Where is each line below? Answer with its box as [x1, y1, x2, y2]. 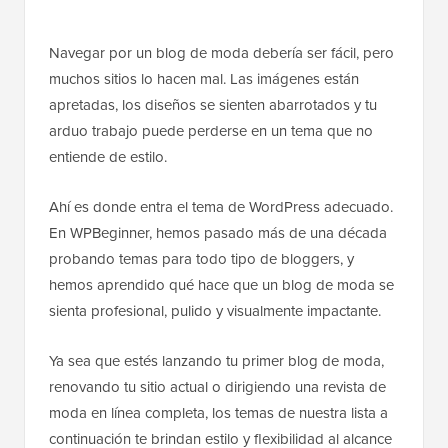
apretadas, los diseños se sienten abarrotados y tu [49, 94, 377, 117]
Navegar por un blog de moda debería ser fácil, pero [49, 42, 394, 65]
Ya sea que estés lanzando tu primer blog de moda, [49, 350, 384, 373]
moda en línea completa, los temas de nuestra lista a [49, 402, 388, 425]
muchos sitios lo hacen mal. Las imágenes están [49, 68, 359, 91]
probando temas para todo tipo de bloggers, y [49, 248, 354, 271]
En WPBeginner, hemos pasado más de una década [49, 222, 387, 245]
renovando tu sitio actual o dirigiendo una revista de [49, 376, 386, 399]
